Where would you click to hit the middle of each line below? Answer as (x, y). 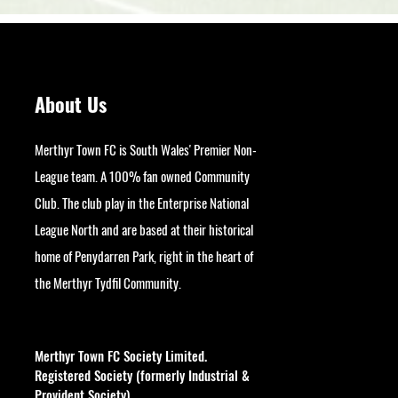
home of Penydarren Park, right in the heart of (144, 255)
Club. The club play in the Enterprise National (142, 202)
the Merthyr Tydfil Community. (108, 282)
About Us (71, 103)
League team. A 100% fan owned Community (143, 175)
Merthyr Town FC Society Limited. (121, 355)
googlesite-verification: (217, 284)
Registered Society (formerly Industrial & (143, 374)
